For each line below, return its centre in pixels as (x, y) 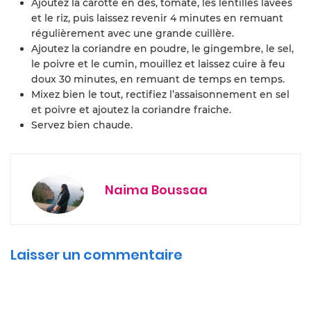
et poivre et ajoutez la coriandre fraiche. (131, 109)
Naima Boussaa (156, 190)
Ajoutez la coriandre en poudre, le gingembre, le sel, (162, 48)
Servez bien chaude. (82, 125)
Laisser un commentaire (96, 254)
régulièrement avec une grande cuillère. (133, 33)
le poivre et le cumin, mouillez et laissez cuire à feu (158, 64)
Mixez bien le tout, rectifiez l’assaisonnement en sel (160, 94)
